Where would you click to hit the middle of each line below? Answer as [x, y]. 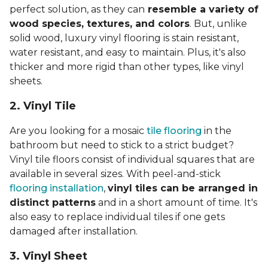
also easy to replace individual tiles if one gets [117, 217]
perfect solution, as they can [77, 10]
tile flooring [174, 131]
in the [217, 131]
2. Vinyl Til [39, 106]
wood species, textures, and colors [100, 24]
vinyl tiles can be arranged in [183, 188]
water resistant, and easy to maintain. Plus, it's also [128, 53]
